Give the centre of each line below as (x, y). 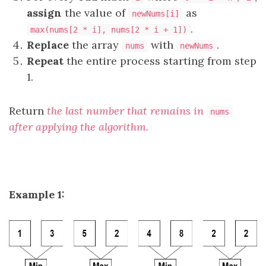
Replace (48, 45)
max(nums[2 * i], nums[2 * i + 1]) (109, 30)
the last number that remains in (127, 111)
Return (28, 111)
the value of (95, 13)
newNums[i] (156, 14)
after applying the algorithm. (79, 127)
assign (44, 13)
